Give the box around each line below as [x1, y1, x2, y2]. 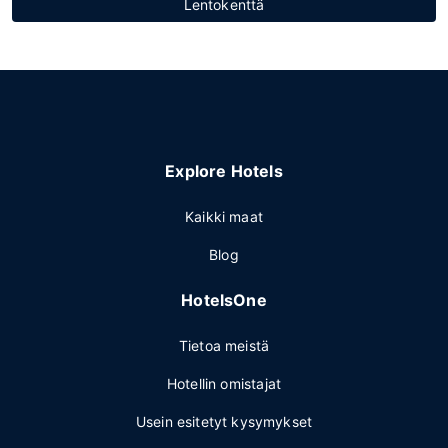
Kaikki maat [185, 208, 263, 225]
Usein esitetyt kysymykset [135, 413, 313, 430]
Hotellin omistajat [166, 375, 282, 392]
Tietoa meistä [178, 337, 270, 354]
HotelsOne [181, 290, 267, 310]
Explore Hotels [165, 161, 283, 181]
